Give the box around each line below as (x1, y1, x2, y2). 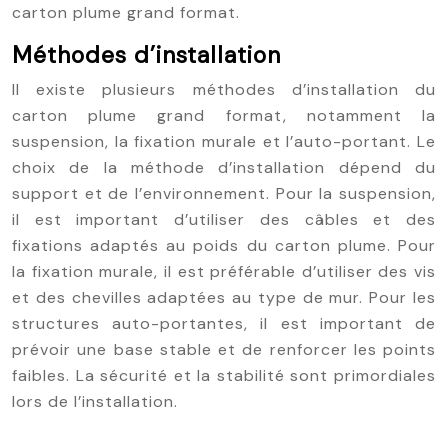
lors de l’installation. (12, 391, 178, 412)
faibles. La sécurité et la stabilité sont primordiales (12, 365, 436, 386)
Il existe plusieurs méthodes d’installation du (12, 79, 436, 100)
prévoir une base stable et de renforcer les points (12, 339, 436, 360)
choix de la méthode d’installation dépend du (12, 157, 436, 178)
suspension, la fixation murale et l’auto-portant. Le (12, 131, 436, 152)
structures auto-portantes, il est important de (12, 313, 436, 334)
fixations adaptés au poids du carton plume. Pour (12, 235, 436, 256)
